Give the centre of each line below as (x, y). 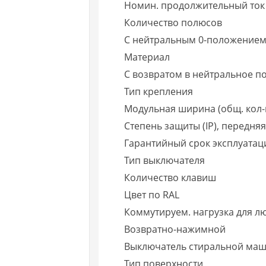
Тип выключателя (165, 160)
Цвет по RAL (152, 194)
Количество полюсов (173, 22)
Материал (147, 57)
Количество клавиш (170, 177)
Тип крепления (159, 91)
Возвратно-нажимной (175, 229)
